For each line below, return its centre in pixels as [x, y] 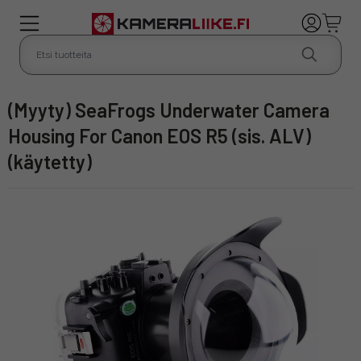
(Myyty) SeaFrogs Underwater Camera [18, 110]
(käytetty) [50, 161]
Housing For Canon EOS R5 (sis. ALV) [160, 135]
